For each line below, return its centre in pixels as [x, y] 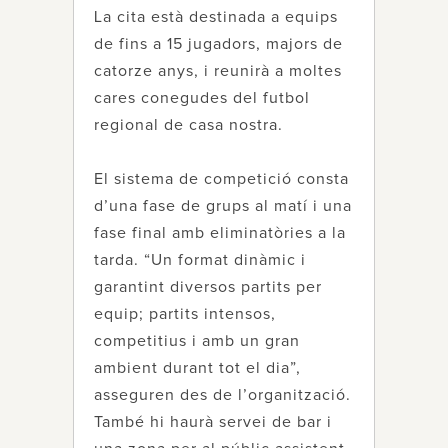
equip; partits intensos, [185, 314]
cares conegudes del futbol [202, 98]
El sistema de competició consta [221, 179]
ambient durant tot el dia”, [197, 368]
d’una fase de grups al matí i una [223, 206]
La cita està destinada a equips [216, 17]
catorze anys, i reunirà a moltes [218, 71]
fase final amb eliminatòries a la [220, 233]
